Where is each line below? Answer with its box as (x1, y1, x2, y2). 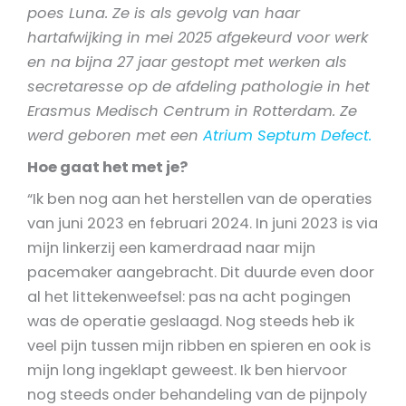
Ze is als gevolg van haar (112, 2, 300, 24)
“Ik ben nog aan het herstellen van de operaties (27, 188, 372, 210)
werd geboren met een (27, 124, 203, 146)
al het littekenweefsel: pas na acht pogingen (27, 286, 351, 308)
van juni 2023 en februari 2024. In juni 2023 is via (27, 213, 378, 235)
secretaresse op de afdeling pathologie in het (27, 75, 370, 97)
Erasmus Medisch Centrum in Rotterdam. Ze (27, 100, 357, 121)
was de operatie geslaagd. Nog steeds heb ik (27, 311, 354, 333)
